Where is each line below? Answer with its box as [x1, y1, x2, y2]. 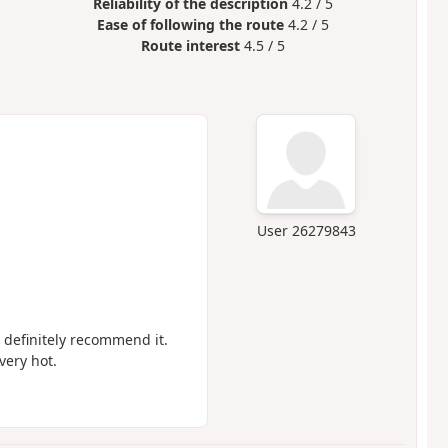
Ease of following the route [97, 15, 285, 35]
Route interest [141, 36, 241, 56]
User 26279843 [256, 221, 356, 241]
